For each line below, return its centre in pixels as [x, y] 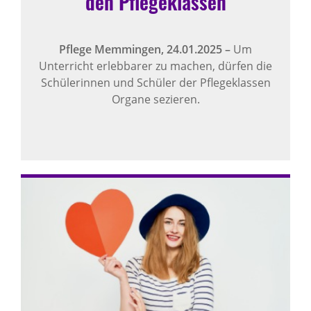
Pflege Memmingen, [113, 50]
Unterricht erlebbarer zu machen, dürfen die [155, 66]
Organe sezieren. [155, 100]
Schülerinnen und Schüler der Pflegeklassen [155, 83]
